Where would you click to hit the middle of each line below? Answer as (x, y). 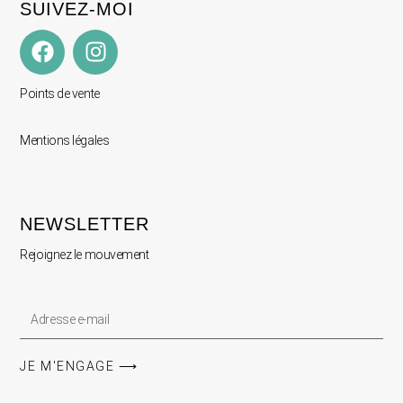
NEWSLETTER (85, 224)
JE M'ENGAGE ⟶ (79, 366)
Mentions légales (65, 140)
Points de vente (60, 93)
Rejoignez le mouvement (86, 254)
